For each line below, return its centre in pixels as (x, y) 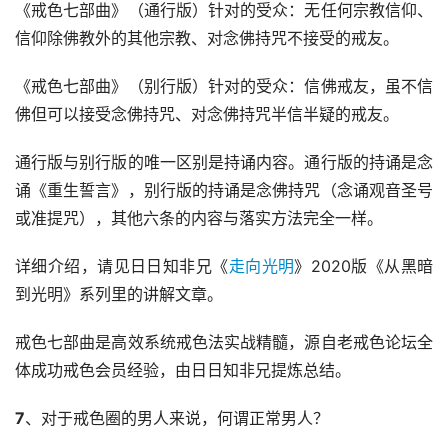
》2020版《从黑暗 (364, 266)
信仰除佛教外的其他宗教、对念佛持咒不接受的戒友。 (207, 38)
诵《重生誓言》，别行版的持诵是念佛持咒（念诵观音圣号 (224, 190)
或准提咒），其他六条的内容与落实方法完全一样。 (199, 218)
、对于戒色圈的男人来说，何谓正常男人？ (177, 418)
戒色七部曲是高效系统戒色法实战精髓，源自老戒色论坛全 (224, 342)
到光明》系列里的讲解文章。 (119, 294)
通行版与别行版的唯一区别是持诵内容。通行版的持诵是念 (224, 162)
